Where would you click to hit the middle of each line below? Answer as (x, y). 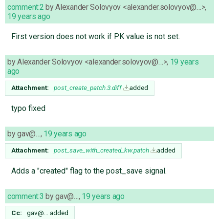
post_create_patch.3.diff (88, 87)
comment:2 (26, 7)
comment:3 (26, 196)
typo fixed (28, 108)
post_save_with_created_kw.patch (101, 150)
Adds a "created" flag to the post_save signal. (89, 171)
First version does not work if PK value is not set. (95, 36)
